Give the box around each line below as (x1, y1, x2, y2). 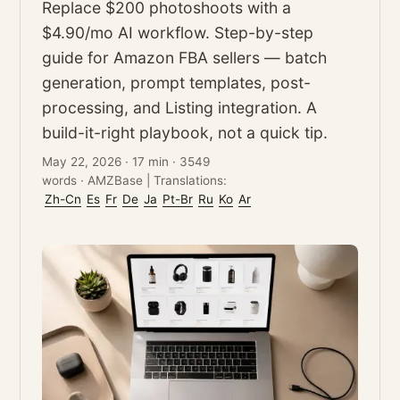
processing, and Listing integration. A (42, 98, 318, 117)
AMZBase (87, 173, 144, 187)
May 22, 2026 (42, 154, 122, 169)
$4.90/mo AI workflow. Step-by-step (42, 23, 314, 42)
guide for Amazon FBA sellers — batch (42, 48, 328, 67)
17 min (132, 154, 170, 169)
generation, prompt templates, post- (42, 73, 312, 92)
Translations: (154, 173, 228, 187)
